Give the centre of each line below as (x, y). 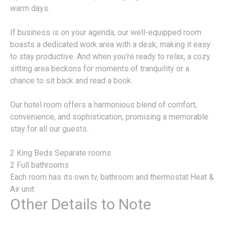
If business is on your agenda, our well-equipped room (106, 33)
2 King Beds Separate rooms (61, 153)
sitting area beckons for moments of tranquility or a (100, 69)
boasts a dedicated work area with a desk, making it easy (110, 45)
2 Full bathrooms (39, 165)
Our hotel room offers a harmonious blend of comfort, (103, 105)
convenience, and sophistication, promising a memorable (109, 117)
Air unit (22, 189)
